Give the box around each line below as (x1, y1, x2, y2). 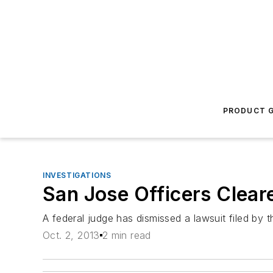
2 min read (102, 229, 151, 242)
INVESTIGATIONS (43, 171, 112, 180)
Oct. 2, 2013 (43, 229, 100, 242)
